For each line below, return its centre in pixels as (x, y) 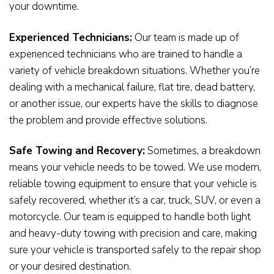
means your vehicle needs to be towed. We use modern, (135, 167)
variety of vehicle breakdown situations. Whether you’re (135, 70)
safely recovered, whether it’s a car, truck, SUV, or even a (135, 200)
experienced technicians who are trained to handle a (126, 54)
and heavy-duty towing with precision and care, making (133, 233)
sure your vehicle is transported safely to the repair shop (135, 250)
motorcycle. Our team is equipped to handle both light (130, 217)
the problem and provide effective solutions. (108, 120)
